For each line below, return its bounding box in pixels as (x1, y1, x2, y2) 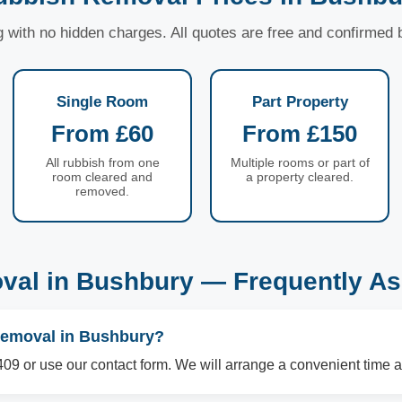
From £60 (51, 120, 153, 147)
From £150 (242, 120, 357, 147)
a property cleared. (246, 170, 354, 184)
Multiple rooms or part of (230, 155, 370, 170)
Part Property (251, 93, 348, 110)
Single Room (57, 93, 148, 110)
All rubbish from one (45, 155, 160, 170)
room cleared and (52, 170, 153, 184)
